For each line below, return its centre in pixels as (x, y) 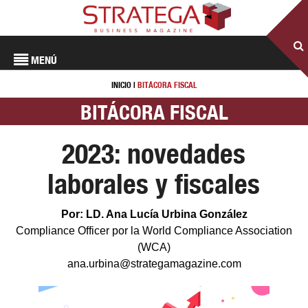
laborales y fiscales (154, 184)
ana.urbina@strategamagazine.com (154, 264)
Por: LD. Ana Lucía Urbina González (154, 214)
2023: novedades (154, 154)
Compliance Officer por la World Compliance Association (154, 231)
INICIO (121, 85)
